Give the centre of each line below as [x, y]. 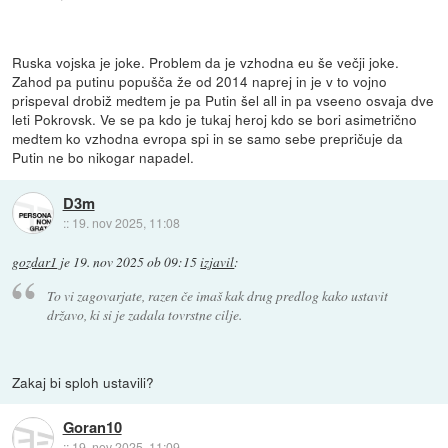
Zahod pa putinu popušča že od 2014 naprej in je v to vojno [200, 81]
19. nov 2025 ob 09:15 [135, 262]
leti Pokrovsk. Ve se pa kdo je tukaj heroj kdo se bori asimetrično [215, 119]
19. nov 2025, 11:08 [125, 222]
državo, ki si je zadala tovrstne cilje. [144, 315]
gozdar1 [35, 262]
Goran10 [92, 427]
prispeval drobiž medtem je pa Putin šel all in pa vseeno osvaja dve [223, 100]
